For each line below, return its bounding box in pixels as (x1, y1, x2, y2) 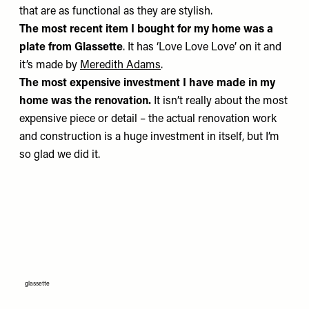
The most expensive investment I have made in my (19, 78, 275, 89)
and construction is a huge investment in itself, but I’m (19, 132, 279, 143)
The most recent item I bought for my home (19, 24, 241, 35)
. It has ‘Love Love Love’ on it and (123, 42, 281, 53)
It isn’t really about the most (151, 96, 288, 107)
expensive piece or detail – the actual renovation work (19, 114, 277, 125)
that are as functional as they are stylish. (19, 6, 215, 17)
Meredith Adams (80, 60, 161, 71)
